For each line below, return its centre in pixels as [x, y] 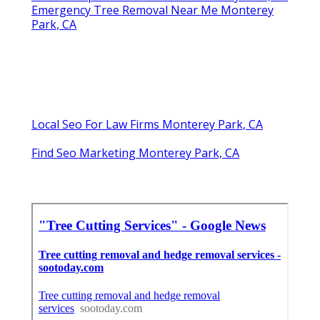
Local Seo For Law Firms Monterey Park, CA [147, 124]
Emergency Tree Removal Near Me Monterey [152, 10]
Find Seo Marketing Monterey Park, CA [135, 152]
